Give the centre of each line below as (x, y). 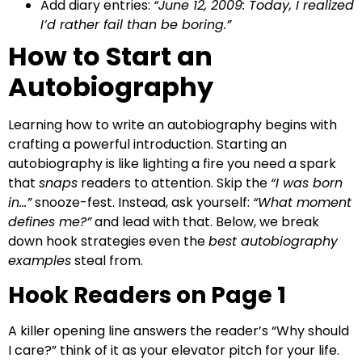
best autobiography (273, 241)
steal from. (107, 261)
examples (40, 261)
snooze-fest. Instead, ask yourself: (142, 202)
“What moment (302, 202)
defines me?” (50, 222)
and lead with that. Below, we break (205, 222)
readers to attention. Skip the (174, 183)
